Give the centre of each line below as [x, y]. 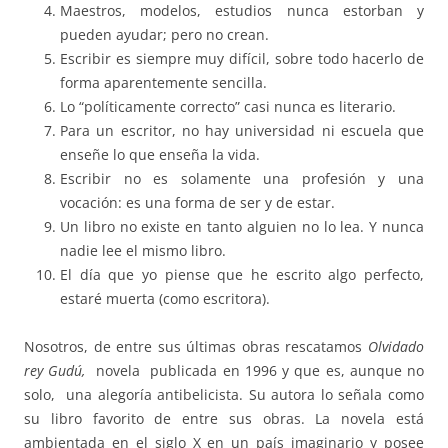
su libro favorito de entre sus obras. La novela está [224, 418]
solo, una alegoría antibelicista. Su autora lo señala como [224, 394]
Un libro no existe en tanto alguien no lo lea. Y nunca [242, 226]
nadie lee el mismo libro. [143, 250]
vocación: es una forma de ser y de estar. [197, 202]
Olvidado [396, 346]
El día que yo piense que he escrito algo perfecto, [242, 274]
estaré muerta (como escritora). [165, 298]
